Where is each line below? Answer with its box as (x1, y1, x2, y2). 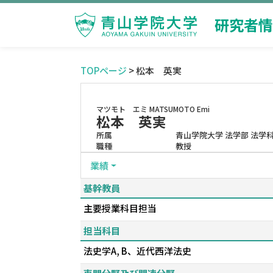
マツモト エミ (96, 104, 147, 114)
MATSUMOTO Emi (149, 104, 210, 114)
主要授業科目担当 (83, 202, 157, 214)
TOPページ (80, 64, 127, 77)
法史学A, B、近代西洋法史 (83, 244, 191, 257)
